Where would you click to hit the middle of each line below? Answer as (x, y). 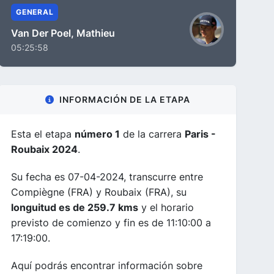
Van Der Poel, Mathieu (63, 33)
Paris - (200, 134)
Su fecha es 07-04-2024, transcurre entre (107, 177)
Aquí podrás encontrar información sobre (107, 265)
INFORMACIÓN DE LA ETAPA (124, 99)
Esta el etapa (43, 134)
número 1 (97, 134)
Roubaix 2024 (44, 149)
